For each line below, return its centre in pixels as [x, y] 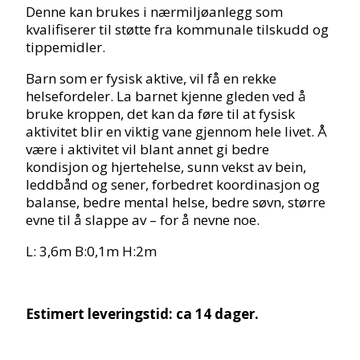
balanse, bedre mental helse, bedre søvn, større [176, 202]
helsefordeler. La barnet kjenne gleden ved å [166, 96]
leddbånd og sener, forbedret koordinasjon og [173, 184]
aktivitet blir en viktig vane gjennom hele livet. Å [177, 131]
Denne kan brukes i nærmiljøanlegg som [155, 11]
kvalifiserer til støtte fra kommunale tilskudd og [178, 29]
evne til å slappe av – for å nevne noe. [143, 219]
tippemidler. [66, 47]
